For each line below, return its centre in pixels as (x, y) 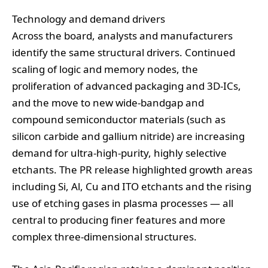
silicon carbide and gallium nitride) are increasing (128, 136)
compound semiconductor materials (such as (119, 120)
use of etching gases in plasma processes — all (123, 203)
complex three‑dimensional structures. (104, 237)
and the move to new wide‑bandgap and (108, 103)
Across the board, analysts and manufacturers (122, 36)
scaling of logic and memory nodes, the (105, 69)
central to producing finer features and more (119, 220)
